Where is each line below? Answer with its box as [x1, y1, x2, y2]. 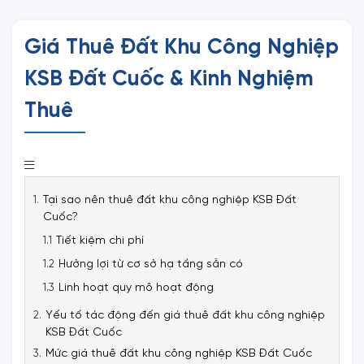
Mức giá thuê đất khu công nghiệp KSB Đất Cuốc [45, 347, 312, 360]
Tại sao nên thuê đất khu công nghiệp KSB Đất [43, 193, 297, 206]
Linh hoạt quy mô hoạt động [58, 281, 214, 294]
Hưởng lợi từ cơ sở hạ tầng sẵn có [58, 258, 243, 271]
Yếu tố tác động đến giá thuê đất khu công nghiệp [45, 309, 325, 322]
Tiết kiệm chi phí [56, 234, 144, 247]
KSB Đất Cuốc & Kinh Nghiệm [24, 68, 314, 91]
